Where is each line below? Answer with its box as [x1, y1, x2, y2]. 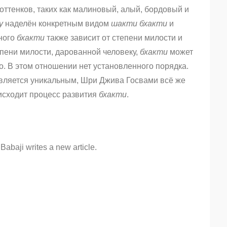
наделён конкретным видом [3, 19, 111, 28]
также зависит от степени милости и [45, 33, 182, 43]
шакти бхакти [111, 19, 167, 28]
